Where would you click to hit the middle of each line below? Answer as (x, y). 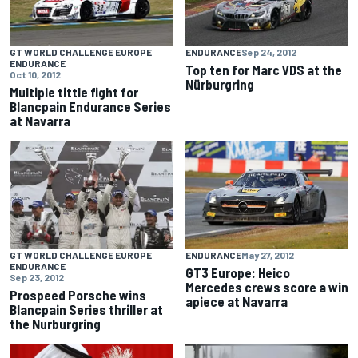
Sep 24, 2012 (269, 52)
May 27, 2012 (268, 255)
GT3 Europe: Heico (238, 273)
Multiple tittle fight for (74, 92)
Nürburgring (220, 84)
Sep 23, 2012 (37, 278)
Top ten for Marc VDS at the (264, 70)
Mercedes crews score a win (267, 287)
